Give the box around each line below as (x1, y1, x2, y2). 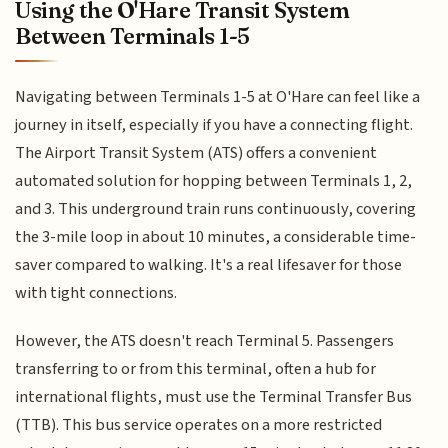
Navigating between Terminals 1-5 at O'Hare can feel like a (15, 84, 421, 109)
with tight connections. (15, 280, 178, 305)
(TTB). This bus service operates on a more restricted (15, 413, 383, 438)
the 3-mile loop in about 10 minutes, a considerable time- (15, 224, 417, 249)
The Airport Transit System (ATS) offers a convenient (15, 140, 378, 165)
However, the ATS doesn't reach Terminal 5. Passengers (15, 329, 395, 354)
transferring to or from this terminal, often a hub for (15, 357, 377, 382)
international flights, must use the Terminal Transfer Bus (15, 385, 413, 410)
